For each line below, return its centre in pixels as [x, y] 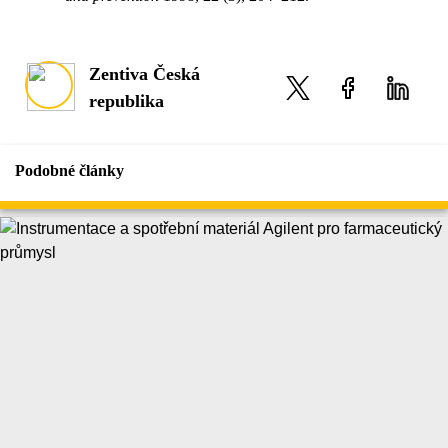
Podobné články [69, 170]
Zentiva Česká [144, 73]
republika [126, 100]
